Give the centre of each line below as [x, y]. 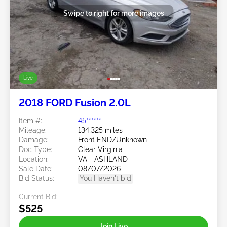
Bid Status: [36, 178]
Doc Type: [35, 149]
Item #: [30, 120]
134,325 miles [100, 130]
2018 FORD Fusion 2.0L [75, 103]
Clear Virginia [100, 149]
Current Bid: [38, 196]
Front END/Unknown [112, 140]
